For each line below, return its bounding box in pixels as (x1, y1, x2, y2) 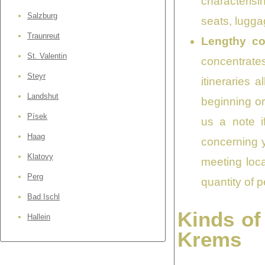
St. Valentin (27, 51, 67, 61)
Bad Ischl (27, 192, 60, 202)
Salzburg (27, 11, 57, 21)
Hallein (27, 212, 50, 222)
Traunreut (27, 31, 60, 41)
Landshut (27, 92, 59, 101)
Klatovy (27, 152, 53, 161)
